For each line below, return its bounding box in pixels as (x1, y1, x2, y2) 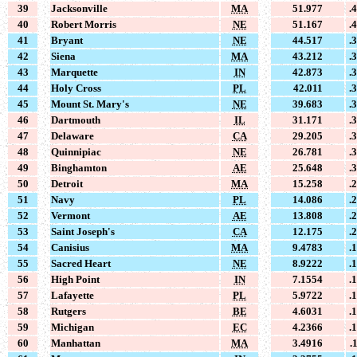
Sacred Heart (51, 257, 111, 269)
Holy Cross (51, 81, 101, 94)
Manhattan (51, 336, 100, 349)
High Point (51, 273, 100, 285)
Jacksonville (51, 2, 108, 14)
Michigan (51, 320, 94, 333)
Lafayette (51, 288, 94, 301)
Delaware (51, 129, 94, 142)
